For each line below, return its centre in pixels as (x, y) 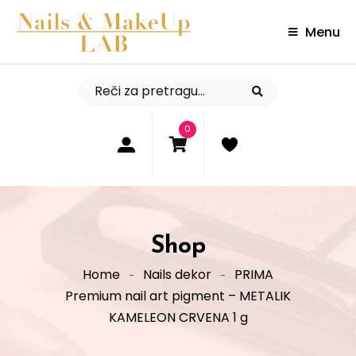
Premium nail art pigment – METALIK (178, 296)
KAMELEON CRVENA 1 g (178, 318)
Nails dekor (177, 275)
